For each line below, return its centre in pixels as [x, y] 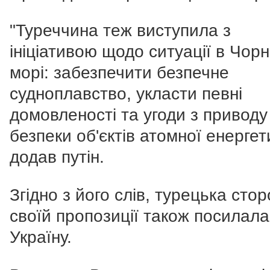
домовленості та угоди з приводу [139, 115]
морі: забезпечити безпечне [119, 72]
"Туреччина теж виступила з [120, 30]
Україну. [41, 237]
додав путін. [57, 157]
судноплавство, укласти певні [126, 93]
